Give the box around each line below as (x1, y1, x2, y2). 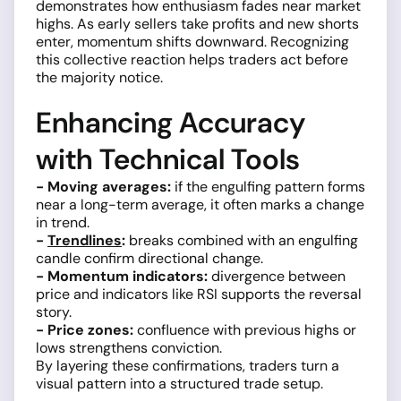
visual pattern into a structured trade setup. (36, 373, 323, 393)
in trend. (36, 212, 90, 232)
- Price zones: (36, 320, 133, 339)
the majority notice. (36, 67, 163, 87)
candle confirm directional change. (36, 248, 263, 268)
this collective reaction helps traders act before (36, 49, 348, 69)
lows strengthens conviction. (36, 337, 222, 357)
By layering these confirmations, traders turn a (36, 355, 339, 375)
